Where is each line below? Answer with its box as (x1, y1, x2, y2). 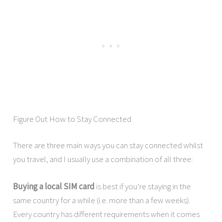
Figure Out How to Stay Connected (13, 113, 132, 124)
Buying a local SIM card (13, 181, 95, 192)
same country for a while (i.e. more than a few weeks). (13, 195, 191, 206)
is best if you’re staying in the (95, 181, 191, 192)
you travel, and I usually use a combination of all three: (13, 154, 193, 165)
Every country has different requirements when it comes (13, 209, 200, 220)
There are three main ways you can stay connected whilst (13, 140, 204, 151)
